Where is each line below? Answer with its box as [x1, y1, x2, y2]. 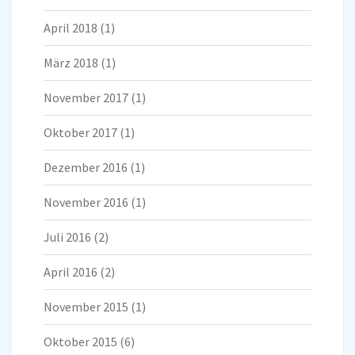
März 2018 [44, 55, 98, 71]
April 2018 [44, 20, 97, 36]
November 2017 [44, 90, 128, 106]
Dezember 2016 [44, 159, 128, 176]
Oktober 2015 [44, 334, 117, 350]
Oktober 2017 [44, 124, 117, 141]
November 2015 [44, 299, 128, 315]
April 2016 [44, 264, 97, 281]
